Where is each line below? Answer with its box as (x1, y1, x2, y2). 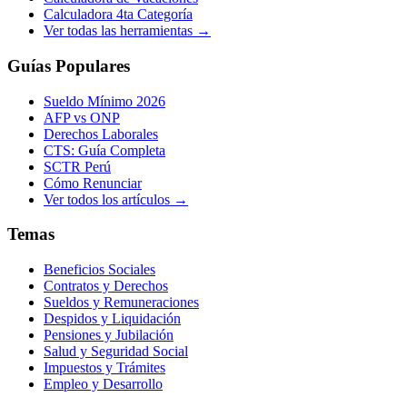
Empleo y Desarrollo (44, 376, 163, 392)
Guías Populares (7, 56, 130, 75)
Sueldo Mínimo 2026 (44, 93, 165, 109)
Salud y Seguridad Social (44, 343, 188, 360)
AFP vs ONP (44, 109, 120, 125)
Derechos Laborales (44, 125, 158, 142)
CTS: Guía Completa (44, 142, 165, 158)
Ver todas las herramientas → (44, 23, 211, 39)
